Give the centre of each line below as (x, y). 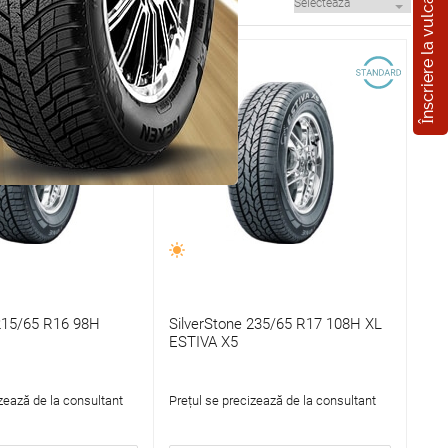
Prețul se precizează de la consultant (272, 401)
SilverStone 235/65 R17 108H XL (275, 324)
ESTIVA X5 (203, 342)
